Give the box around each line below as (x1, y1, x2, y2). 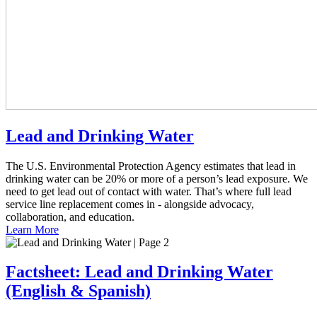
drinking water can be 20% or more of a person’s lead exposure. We (6, 172, 308, 185)
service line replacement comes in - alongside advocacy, (6, 197, 254, 210)
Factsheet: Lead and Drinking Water (6, 263, 273, 282)
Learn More (6, 223, 59, 236)
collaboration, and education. (6, 210, 134, 223)
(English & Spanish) (6, 282, 151, 301)
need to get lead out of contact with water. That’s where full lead (6, 185, 292, 197)
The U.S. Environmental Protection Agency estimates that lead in (6, 159, 296, 172)
